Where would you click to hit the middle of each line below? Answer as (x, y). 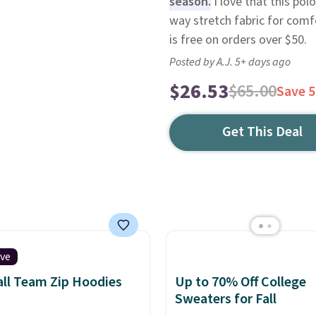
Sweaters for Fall (225, 299)
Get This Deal (263, 132)
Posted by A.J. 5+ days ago (230, 62)
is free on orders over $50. (238, 40)
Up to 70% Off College (240, 282)
